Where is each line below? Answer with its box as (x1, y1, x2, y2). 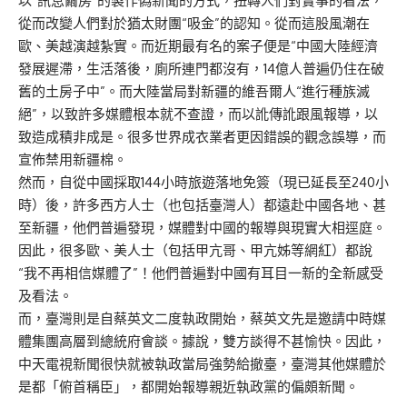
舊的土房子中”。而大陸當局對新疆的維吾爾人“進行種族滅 (18, 82, 370, 100)
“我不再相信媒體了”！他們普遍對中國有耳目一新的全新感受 (18, 263, 383, 282)
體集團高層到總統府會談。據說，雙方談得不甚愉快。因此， (18, 332, 386, 350)
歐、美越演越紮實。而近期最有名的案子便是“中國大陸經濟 (18, 36, 378, 55)
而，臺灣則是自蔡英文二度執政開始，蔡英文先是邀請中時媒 (18, 309, 386, 327)
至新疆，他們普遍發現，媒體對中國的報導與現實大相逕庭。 (18, 218, 386, 236)
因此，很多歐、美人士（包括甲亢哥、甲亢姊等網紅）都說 (18, 241, 372, 259)
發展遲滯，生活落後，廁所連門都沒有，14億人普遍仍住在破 (18, 59, 384, 77)
